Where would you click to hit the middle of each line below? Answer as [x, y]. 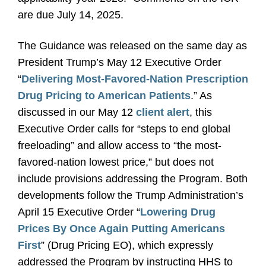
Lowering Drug [178, 212]
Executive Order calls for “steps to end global [124, 129]
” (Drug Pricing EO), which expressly [127, 245]
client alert [163, 112]
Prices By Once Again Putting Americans [121, 229]
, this [201, 112]
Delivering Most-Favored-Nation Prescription [135, 79]
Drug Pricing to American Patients [104, 96]
